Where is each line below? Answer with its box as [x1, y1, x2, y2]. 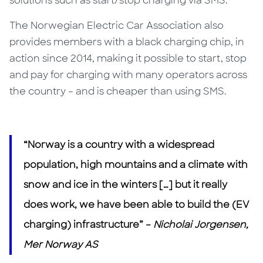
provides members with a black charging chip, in [9, 35, 245, 48]
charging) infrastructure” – [23, 218, 154, 231]
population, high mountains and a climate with [23, 158, 248, 171]
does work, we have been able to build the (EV [23, 198, 250, 211]
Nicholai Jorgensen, [153, 218, 249, 231]
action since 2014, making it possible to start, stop [9, 52, 247, 65]
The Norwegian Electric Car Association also [9, 19, 224, 32]
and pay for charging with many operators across [9, 68, 248, 81]
